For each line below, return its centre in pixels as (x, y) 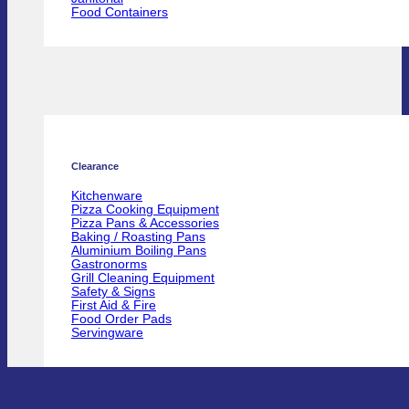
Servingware (107, 332)
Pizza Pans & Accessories (145, 223)
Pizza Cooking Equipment (145, 209)
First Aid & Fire (114, 305)
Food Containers (120, 13)
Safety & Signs (113, 291)
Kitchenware (107, 195)
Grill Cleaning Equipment (143, 278)
